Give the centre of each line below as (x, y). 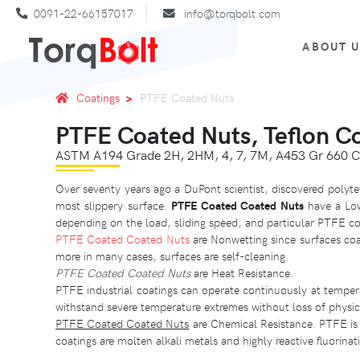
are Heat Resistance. (242, 272)
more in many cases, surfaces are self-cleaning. (172, 255)
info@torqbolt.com (232, 13)
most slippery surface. (113, 205)
